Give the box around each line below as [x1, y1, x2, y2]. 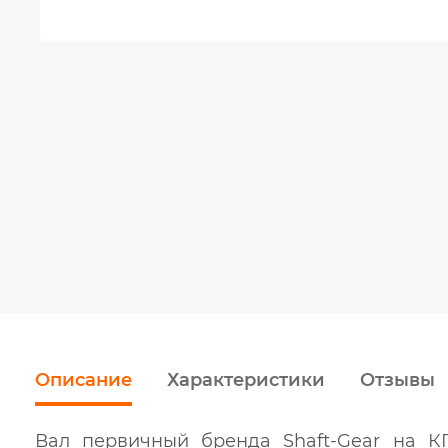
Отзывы [360, 369, 435, 392]
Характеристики [167, 369, 325, 392]
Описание [35, 369, 132, 392]
